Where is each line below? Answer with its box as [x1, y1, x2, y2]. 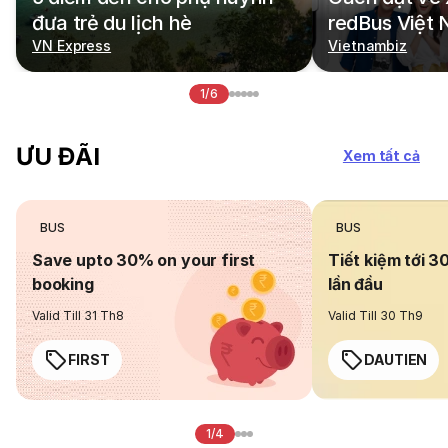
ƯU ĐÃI [16, 141, 100, 171]
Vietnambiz [328, 37, 408, 54]
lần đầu [328, 274, 383, 294]
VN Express [32, 37, 112, 54]
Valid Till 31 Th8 [32, 308, 125, 323]
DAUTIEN [364, 351, 428, 368]
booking [32, 274, 94, 294]
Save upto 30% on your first [32, 250, 256, 270]
